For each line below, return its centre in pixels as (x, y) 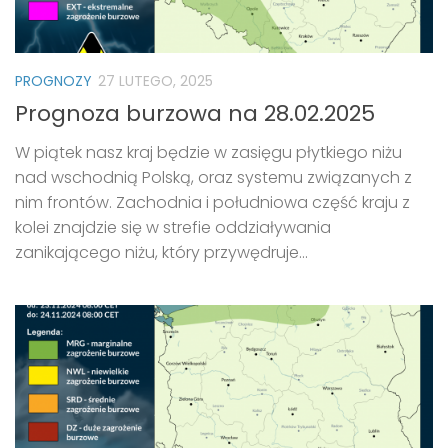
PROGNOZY (53, 80)
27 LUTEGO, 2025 (155, 80)
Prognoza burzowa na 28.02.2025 (195, 113)
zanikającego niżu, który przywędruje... (161, 252)
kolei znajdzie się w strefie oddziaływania (173, 227)
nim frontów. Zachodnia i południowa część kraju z (212, 202)
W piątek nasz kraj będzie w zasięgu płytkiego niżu (208, 152)
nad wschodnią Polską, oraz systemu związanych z (213, 177)
